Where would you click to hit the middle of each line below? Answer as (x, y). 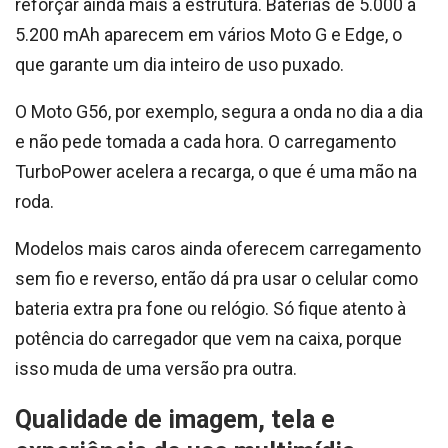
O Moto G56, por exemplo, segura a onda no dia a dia (219, 111)
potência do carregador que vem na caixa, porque (208, 338)
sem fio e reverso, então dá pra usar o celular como (216, 278)
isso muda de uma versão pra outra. (156, 368)
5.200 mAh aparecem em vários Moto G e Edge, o (208, 34)
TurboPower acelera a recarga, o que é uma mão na (216, 171)
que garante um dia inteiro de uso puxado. (179, 64)
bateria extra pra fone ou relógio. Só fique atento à (210, 308)
